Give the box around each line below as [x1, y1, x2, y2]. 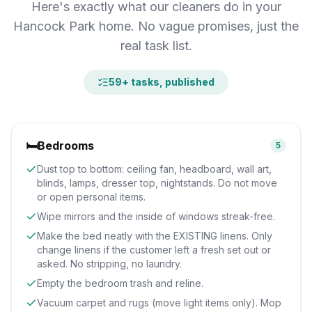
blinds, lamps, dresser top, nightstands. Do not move [37, 177, 277, 189]
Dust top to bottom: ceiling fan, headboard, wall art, [37, 163, 272, 175]
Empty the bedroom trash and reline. [37, 277, 203, 289]
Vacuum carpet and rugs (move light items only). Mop [37, 297, 281, 309]
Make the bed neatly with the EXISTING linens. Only [37, 230, 272, 242]
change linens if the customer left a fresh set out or [37, 244, 271, 256]
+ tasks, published [122, 76, 214, 88]
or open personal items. [37, 191, 146, 203]
